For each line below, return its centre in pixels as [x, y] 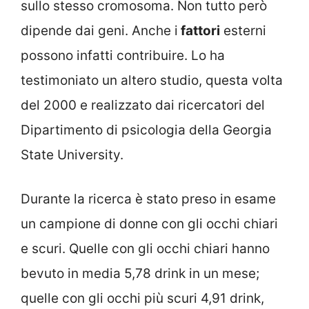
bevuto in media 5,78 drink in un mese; [140, 274]
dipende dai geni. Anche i [99, 30]
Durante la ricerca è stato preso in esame [148, 199]
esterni [243, 30]
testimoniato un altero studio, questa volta [152, 80]
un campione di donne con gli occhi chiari [149, 224]
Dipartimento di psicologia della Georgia [146, 130]
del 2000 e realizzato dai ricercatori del [143, 105]
